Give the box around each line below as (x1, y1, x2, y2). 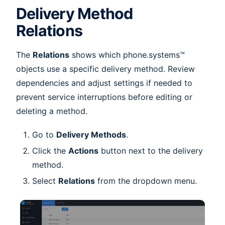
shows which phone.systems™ (69, 50, 185, 60)
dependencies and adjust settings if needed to (16, 78, 192, 88)
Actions (68, 145, 98, 156)
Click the (32, 145, 68, 156)
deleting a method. (16, 106, 87, 117)
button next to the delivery (98, 145, 203, 156)
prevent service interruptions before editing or (16, 92, 192, 102)
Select (32, 175, 58, 186)
